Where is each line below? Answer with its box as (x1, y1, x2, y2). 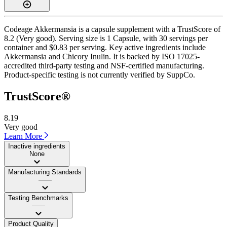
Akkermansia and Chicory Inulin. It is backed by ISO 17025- (4, 52, 200, 61)
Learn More (4, 131, 44, 140)
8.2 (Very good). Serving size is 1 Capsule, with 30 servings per (4, 33, 208, 43)
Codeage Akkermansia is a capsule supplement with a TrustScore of (4, 24, 220, 33)
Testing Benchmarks (8, 194, 68, 202)
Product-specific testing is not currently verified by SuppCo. (4, 70, 195, 79)
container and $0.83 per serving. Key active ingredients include (4, 43, 206, 52)
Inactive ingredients (8, 142, 65, 150)
